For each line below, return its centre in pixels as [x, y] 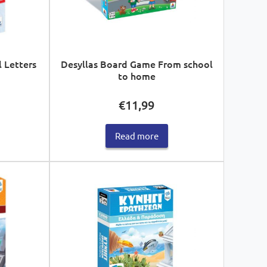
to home [136, 75]
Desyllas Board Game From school [136, 63]
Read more [136, 136]
